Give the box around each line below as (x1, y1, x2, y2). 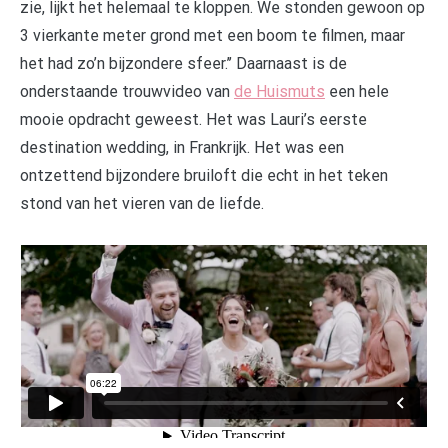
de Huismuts (234, 81, 325, 101)
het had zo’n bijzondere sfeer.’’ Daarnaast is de (20, 53, 347, 73)
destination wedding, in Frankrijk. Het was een (20, 137, 344, 157)
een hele (325, 81, 389, 101)
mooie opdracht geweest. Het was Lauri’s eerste (20, 109, 367, 129)
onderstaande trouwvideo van (20, 81, 234, 101)
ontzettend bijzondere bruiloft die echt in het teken (20, 165, 388, 185)
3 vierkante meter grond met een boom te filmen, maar (20, 25, 405, 45)
